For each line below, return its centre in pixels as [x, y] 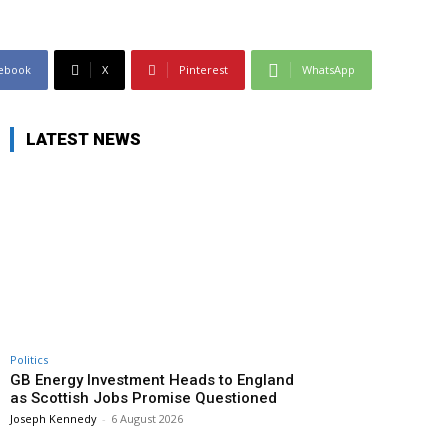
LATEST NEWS [83, 139]
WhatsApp [328, 70]
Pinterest [203, 70]
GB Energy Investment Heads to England [152, 380]
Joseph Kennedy [53, 419]
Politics [29, 360]
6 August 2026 [147, 419]
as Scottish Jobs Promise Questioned [143, 398]
